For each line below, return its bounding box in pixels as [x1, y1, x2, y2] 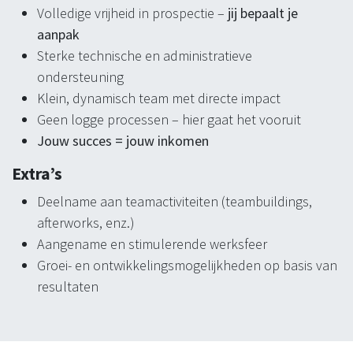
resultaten [37, 277, 102, 295]
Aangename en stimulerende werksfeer [37, 234, 267, 253]
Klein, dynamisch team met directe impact [37, 88, 281, 107]
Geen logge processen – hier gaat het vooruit [37, 110, 301, 128]
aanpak [37, 24, 80, 43]
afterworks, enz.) [37, 213, 135, 232]
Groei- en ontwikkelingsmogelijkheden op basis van [37, 255, 337, 274]
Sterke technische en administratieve [37, 46, 252, 65]
